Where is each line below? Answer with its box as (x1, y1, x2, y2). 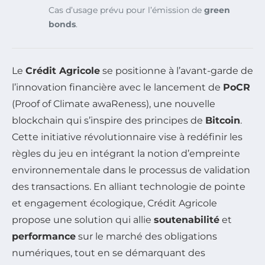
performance (12, 231, 76, 243)
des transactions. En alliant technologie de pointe (12, 181, 245, 193)
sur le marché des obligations (76, 231, 217, 243)
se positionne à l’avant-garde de (100, 65, 253, 77)
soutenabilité (154, 214, 219, 226)
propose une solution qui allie (12, 214, 154, 226)
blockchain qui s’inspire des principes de (12, 115, 205, 127)
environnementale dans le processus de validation (12, 164, 250, 176)
